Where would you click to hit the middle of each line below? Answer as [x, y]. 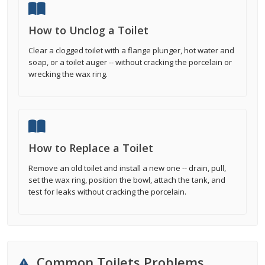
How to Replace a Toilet [91, 148]
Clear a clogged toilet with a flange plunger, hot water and [131, 50]
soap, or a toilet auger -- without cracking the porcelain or [130, 62]
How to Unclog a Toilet [88, 30]
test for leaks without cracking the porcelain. [107, 192]
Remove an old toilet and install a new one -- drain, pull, [127, 168]
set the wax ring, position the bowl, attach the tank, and [127, 180]
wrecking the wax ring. [68, 74]
